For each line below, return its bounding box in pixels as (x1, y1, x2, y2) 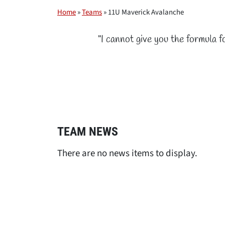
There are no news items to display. (57, 147, 197, 160)
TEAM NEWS (57, 125, 118, 139)
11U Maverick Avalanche (108, 7, 184, 18)
